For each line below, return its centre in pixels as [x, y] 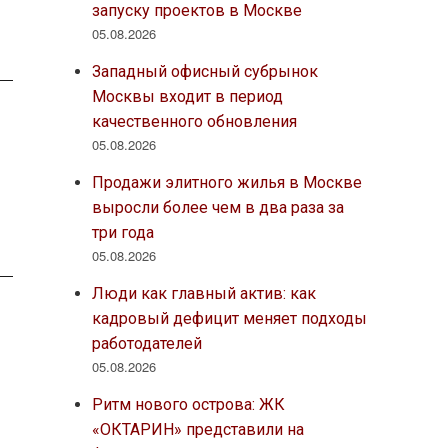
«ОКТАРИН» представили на [197, 429]
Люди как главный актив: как [203, 293]
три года [122, 232]
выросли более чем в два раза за [217, 207]
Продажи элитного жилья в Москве [226, 182]
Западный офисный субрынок [204, 71]
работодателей [146, 343]
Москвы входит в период [187, 96]
